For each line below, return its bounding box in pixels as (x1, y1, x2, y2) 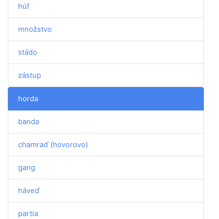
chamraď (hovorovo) (18, 140, 88, 149)
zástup (18, 70, 41, 80)
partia (18, 209, 38, 218)
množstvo (18, 24, 52, 34)
